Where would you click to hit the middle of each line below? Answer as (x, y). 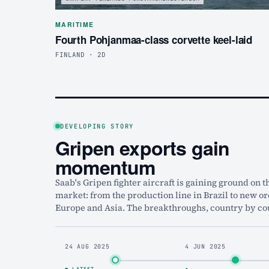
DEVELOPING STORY (97, 126)
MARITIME (75, 24)
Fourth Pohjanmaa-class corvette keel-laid (154, 39)
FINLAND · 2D (80, 54)
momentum (105, 167)
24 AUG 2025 (87, 246)
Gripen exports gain (143, 147)
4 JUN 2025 (205, 246)
